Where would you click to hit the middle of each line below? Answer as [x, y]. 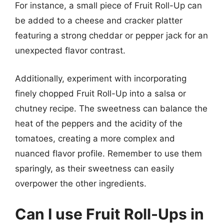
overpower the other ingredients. [81, 183]
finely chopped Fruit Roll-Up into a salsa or [100, 93]
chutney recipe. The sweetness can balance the [111, 108]
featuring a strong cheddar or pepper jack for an [111, 35]
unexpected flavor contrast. [70, 50]
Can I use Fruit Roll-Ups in [109, 214]
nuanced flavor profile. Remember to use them [108, 153]
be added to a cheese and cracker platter [99, 20]
